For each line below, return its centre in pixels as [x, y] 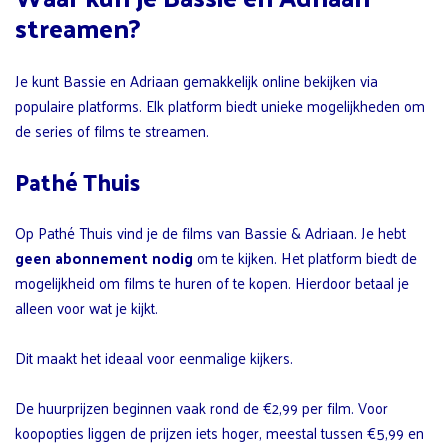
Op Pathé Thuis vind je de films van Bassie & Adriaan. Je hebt [210, 232]
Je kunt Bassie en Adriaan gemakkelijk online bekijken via [196, 80]
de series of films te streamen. [112, 130]
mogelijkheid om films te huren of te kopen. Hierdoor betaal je [212, 282]
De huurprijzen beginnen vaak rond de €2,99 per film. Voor [201, 407]
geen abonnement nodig [104, 257]
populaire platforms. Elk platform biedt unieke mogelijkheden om [220, 105]
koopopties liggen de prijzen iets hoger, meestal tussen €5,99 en [219, 432]
